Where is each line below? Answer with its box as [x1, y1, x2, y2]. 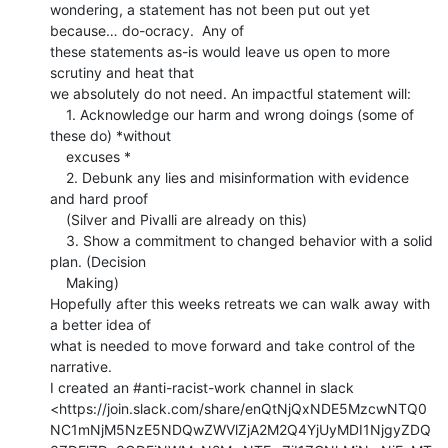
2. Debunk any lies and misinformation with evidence [50, 168, 66, 186]
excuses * [50, 147, 66, 165]
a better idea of [50, 315, 151, 333]
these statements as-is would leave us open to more [50, 42, 390, 60]
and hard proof [50, 189, 148, 207]
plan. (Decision [50, 252, 146, 270]
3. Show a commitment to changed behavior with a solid [50, 231, 66, 249]
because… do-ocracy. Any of [50, 21, 244, 39]
